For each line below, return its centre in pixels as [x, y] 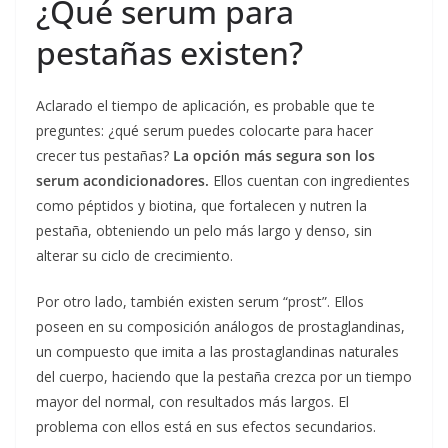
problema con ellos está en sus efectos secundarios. [206, 426]
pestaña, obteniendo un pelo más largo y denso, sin [204, 230]
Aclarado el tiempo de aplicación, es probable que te [205, 105]
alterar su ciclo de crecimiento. [134, 255]
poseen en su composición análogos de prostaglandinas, [220, 326]
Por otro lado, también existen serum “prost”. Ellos [200, 301]
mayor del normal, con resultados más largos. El [192, 401]
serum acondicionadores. [122, 180]
